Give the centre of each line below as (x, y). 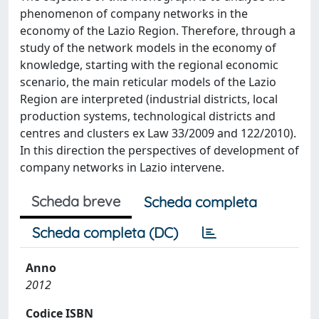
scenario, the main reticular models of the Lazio (148, 82)
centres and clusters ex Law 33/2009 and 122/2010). (158, 133)
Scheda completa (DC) (105, 232)
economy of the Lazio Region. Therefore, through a (158, 31)
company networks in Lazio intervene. (122, 167)
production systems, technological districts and (148, 116)
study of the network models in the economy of (148, 48)
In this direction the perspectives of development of (159, 150)
